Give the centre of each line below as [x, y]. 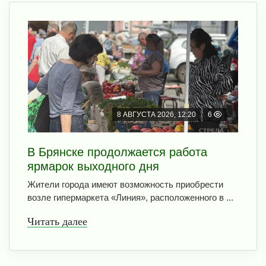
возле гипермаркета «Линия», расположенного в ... [130, 197]
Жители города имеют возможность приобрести [125, 184]
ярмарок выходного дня [93, 166]
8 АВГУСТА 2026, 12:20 [156, 114]
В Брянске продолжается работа [117, 152]
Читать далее [57, 221]
